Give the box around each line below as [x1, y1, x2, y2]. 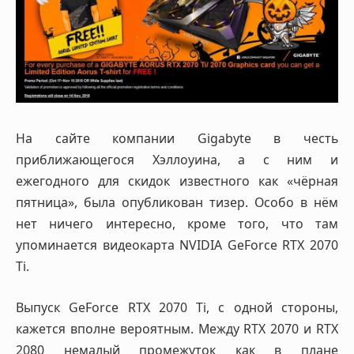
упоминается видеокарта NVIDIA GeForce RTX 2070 [16, 236, 338, 254]
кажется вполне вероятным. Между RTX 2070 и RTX [16, 319, 338, 337]
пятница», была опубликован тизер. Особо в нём [16, 194, 338, 212]
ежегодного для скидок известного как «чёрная [16, 172, 338, 190]
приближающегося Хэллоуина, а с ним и [16, 151, 338, 169]
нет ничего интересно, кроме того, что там [16, 215, 338, 233]
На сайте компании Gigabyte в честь [16, 130, 338, 148]
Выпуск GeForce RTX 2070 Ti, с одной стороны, [16, 298, 338, 316]
